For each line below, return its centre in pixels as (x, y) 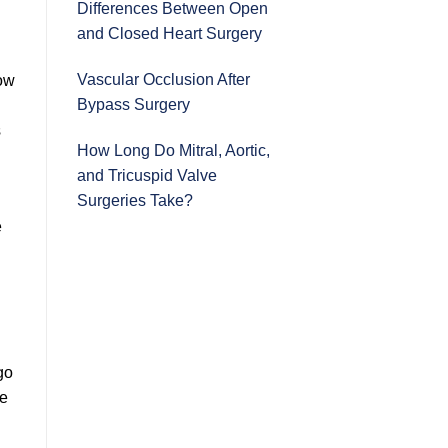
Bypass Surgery (133, 104)
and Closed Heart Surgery (169, 34)
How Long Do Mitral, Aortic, (173, 150)
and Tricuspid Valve (147, 175)
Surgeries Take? (135, 200)
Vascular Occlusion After (163, 79)
